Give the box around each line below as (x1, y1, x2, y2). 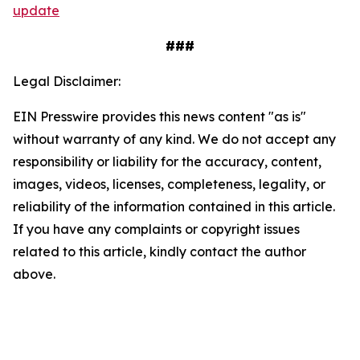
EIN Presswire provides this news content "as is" (13, 108, 306, 125)
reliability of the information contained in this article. (13, 198, 335, 215)
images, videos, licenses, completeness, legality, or (13, 176, 325, 192)
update (13, 2, 59, 18)
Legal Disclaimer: (13, 73, 121, 89)
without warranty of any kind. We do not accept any (13, 131, 336, 147)
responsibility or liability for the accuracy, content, (13, 153, 321, 170)
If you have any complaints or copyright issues (13, 221, 300, 237)
